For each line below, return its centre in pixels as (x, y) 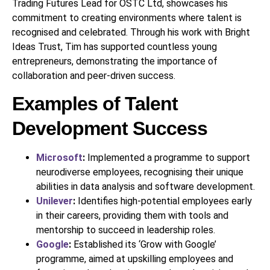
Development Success (110, 129)
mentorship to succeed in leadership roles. (126, 230)
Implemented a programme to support (168, 158)
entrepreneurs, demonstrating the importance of (115, 61)
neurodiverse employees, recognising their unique (140, 172)
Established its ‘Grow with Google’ (144, 245)
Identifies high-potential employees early (164, 201)
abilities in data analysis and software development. (146, 187)
